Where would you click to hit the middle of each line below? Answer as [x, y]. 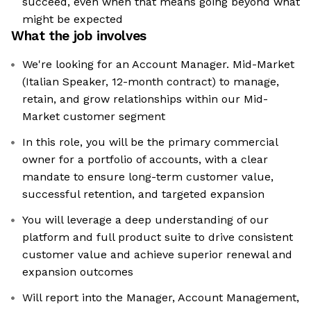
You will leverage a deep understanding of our [145, 220]
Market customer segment [94, 117]
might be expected [73, 19]
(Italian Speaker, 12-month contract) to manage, [151, 82]
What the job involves [79, 36]
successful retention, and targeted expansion [143, 194]
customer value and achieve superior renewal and [157, 255]
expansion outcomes [78, 272]
